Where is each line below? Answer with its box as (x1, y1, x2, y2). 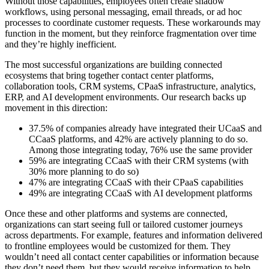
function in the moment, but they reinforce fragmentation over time (5, 28, 256, 38)
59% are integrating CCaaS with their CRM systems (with (29, 155, 249, 166)
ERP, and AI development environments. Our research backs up (5, 91, 246, 102)
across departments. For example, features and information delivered (5, 229, 262, 240)
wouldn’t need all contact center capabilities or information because (5, 251, 259, 262)
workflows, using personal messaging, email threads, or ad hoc (5, 6, 242, 17)
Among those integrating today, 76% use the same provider (29, 144, 252, 155)
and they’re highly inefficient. (5, 38, 116, 49)
